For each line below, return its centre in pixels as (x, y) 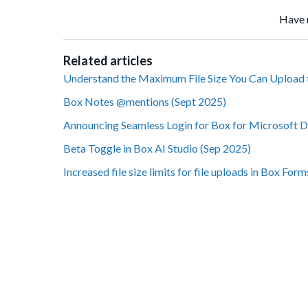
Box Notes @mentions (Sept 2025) (145, 102)
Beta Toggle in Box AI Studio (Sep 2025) (157, 148)
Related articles (108, 61)
